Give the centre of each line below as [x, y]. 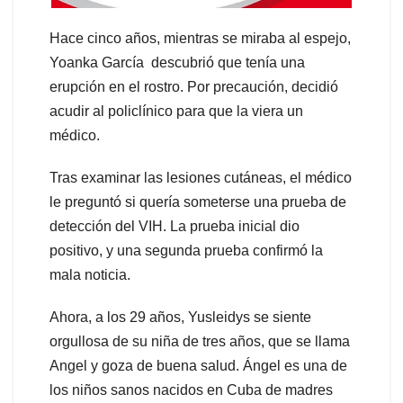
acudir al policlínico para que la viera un [176, 112]
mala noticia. [90, 275]
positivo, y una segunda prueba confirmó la [186, 251]
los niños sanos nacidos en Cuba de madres [191, 390]
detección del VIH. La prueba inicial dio [175, 227]
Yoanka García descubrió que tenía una [177, 63]
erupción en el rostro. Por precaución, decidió [194, 87]
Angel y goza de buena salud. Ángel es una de [198, 366]
